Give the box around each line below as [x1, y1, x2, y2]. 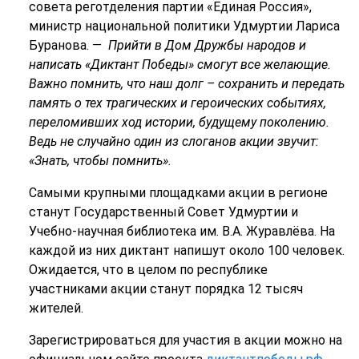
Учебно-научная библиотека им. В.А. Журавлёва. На [28, 223, 335, 239]
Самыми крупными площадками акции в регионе [28, 184, 328, 200]
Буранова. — [28, 37, 108, 53]
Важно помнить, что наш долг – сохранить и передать [28, 75, 345, 91]
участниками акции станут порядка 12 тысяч [28, 280, 303, 296]
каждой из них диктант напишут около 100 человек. [28, 242, 345, 258]
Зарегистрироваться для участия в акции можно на [28, 332, 342, 348]
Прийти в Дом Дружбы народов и [107, 37, 306, 53]
